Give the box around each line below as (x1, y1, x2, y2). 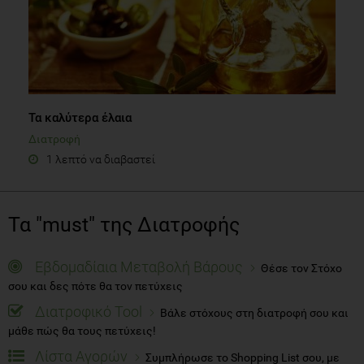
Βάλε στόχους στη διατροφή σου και (160, 306, 349, 320)
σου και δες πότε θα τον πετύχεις (8, 279, 183, 293)
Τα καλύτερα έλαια (28, 110, 132, 126)
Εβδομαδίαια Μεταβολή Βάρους (35, 258, 243, 276)
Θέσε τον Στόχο (261, 262, 342, 275)
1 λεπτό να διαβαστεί (46, 153, 155, 167)
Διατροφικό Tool (35, 303, 142, 321)
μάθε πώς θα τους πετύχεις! (8, 324, 156, 338)
